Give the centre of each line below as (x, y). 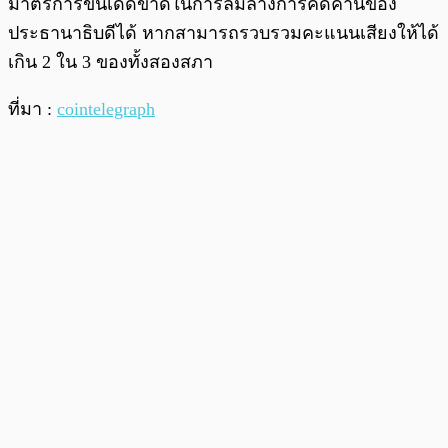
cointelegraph (106, 109)
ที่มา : (32, 109)
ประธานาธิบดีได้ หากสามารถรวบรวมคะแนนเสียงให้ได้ (223, 33)
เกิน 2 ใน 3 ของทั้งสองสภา (110, 62)
